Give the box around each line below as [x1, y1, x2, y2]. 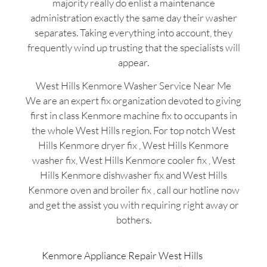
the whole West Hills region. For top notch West [32, 124, 235, 137]
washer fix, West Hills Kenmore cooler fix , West [32, 154, 235, 167]
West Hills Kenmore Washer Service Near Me [36, 79, 231, 92]
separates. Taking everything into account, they [35, 26, 232, 39]
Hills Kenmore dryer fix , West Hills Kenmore [38, 139, 229, 152]
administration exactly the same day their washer [30, 11, 237, 24]
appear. [118, 55, 149, 69]
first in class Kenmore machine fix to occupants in [30, 109, 237, 122]
